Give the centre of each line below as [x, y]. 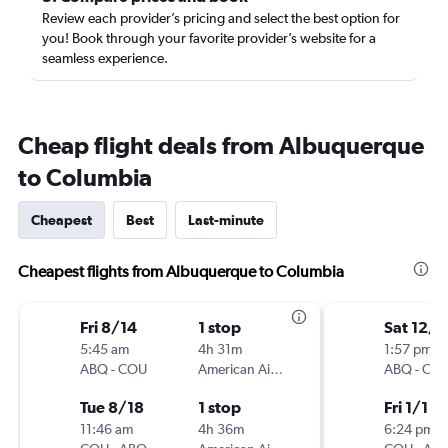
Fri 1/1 [406, 407]
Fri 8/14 [108, 327]
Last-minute [226, 220]
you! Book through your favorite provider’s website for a [209, 38]
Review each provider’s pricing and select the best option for [221, 18]
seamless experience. [105, 58]
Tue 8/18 [112, 407]
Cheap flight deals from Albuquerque [221, 145]
